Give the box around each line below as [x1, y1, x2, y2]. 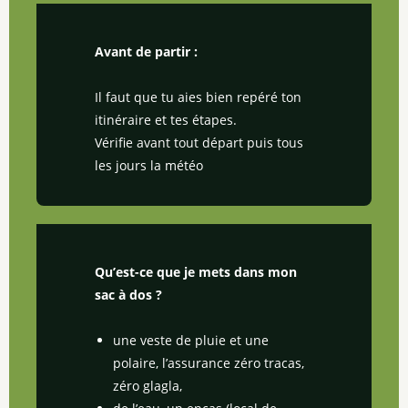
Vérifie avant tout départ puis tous [95, 133, 303, 151]
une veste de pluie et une [113, 331, 269, 349]
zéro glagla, [113, 376, 182, 394]
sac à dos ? [95, 285, 162, 303]
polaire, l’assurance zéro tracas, [113, 353, 304, 372]
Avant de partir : [95, 42, 198, 60]
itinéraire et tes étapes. [95, 110, 237, 128]
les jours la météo [95, 156, 203, 174]
